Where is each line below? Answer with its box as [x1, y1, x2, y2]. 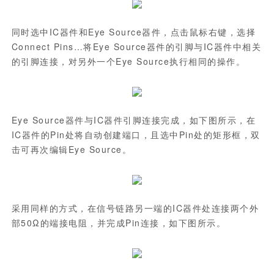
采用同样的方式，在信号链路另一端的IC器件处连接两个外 [11, 202, 259, 214]
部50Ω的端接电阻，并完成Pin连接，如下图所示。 [11, 217, 226, 229]
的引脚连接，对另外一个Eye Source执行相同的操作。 [11, 55, 246, 67]
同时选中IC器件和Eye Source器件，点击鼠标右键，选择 [11, 26, 256, 38]
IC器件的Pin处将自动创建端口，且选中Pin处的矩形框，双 [11, 128, 261, 141]
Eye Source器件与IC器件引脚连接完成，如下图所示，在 [11, 114, 256, 126]
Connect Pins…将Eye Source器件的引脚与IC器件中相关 [11, 40, 262, 53]
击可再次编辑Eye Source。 [11, 143, 132, 155]
